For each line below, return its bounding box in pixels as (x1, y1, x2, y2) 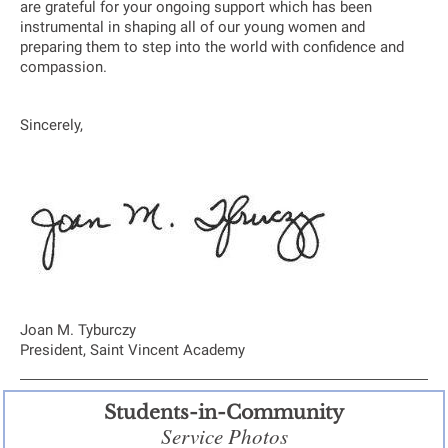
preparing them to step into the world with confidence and (20, 38, 404, 56)
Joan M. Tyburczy (20, 321, 136, 339)
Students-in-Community (104, 401, 344, 424)
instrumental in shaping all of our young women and (20, 18, 365, 36)
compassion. (20, 58, 107, 76)
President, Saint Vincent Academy (20, 341, 245, 359)
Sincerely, (20, 116, 83, 134)
